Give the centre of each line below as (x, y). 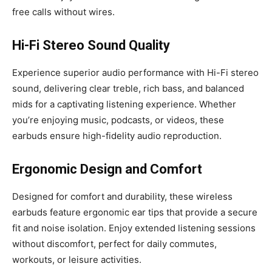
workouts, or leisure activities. (77, 259)
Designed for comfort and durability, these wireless (122, 196)
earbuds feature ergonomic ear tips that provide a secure (135, 212)
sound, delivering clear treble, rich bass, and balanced (128, 88)
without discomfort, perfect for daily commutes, (114, 243)
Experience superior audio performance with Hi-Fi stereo (135, 72)
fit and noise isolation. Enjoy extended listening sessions (134, 228)
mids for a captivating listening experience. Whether (124, 104)
